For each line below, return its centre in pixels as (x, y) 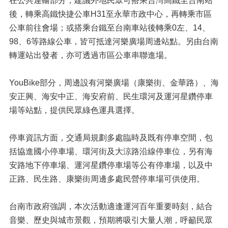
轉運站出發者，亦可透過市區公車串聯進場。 (91, 55)
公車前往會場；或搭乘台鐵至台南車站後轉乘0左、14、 (110, 28)
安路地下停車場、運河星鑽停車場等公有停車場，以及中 (111, 165)
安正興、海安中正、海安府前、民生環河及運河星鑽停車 (111, 96)
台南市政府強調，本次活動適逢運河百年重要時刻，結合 (111, 206)
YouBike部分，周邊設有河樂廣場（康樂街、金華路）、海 (114, 83)
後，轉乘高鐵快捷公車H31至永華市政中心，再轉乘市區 (110, 14)
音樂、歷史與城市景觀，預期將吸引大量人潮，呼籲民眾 (111, 220)
